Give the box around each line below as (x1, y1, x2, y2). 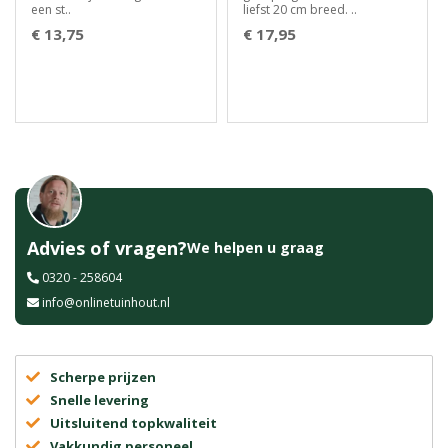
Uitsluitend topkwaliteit (50, 414, 217, 432)
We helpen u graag (187, 238, 324, 257)
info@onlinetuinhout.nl (42, 294, 170, 311)
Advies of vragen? (27, 235, 187, 260)
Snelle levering (50, 391, 149, 409)
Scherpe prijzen (50, 368, 156, 386)
